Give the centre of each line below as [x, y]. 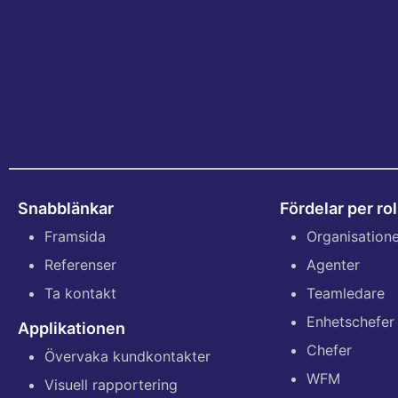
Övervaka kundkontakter [127, 357]
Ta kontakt [80, 294]
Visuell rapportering [111, 385]
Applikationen [72, 329]
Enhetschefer [350, 322]
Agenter [333, 265]
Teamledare [346, 294]
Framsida [75, 237]
